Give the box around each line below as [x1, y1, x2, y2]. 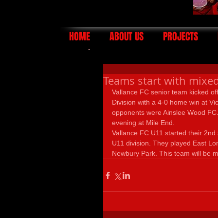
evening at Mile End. [112, 119, 177, 127]
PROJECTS [163, 29, 198, 44]
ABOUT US [109, 29, 144, 44]
